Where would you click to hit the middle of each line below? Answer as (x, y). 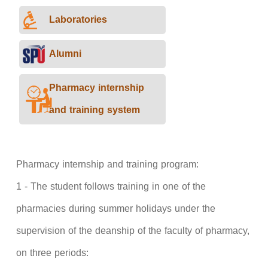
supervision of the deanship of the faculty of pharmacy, (133, 230)
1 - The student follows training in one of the (111, 186)
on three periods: (53, 252)
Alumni (66, 54)
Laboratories (78, 19)
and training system (95, 110)
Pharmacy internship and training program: (108, 164)
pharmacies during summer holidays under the (116, 208)
